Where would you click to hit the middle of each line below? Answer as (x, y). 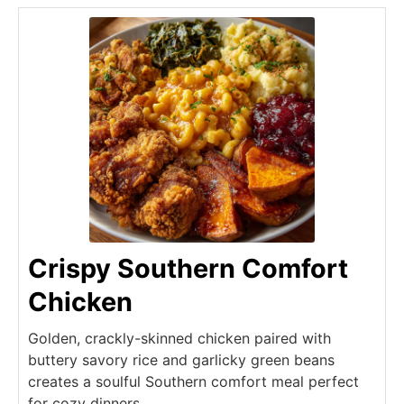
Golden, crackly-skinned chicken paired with (179, 338)
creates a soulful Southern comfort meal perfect (193, 381)
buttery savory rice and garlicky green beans (181, 359)
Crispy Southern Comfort (188, 268)
